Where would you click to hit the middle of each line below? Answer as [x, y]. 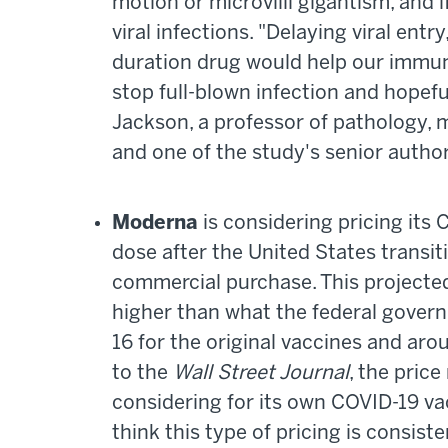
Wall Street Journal [261, 374]
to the [142, 374]
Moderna [157, 224]
